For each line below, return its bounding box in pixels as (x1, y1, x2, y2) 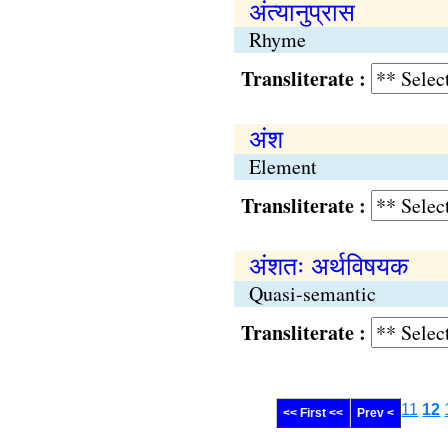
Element (248, 153, 317, 180)
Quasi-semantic (248, 280, 376, 307)
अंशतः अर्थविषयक (248, 249, 409, 282)
